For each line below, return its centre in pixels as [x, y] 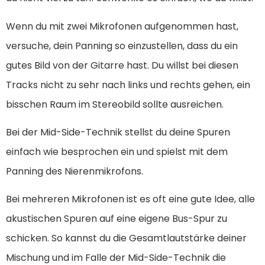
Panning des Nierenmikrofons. [75, 171]
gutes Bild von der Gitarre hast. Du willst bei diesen [122, 65]
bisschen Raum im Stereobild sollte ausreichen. [115, 104]
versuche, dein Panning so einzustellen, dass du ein [122, 46]
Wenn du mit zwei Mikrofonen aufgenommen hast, [122, 26]
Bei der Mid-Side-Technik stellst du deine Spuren [118, 132]
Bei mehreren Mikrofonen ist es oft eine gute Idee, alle [130, 199]
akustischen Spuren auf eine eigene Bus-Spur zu [117, 219]
